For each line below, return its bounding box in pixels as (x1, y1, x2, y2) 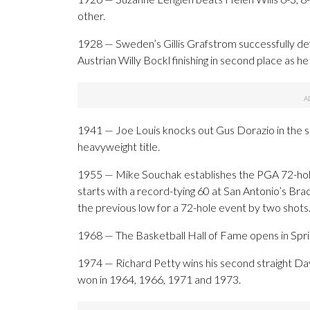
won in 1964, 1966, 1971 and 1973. (77, 273, 241, 286)
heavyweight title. (77, 140, 160, 154)
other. (77, 9, 105, 23)
